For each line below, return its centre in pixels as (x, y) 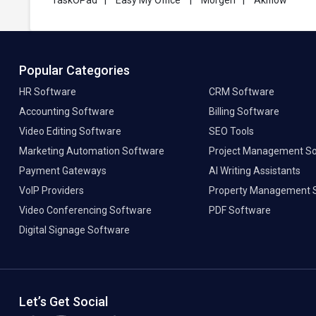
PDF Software (239, 211)
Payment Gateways (63, 171)
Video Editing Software (70, 132)
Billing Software (244, 112)
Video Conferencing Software (85, 211)
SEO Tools (231, 132)
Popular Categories (74, 71)
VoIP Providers (51, 191)
